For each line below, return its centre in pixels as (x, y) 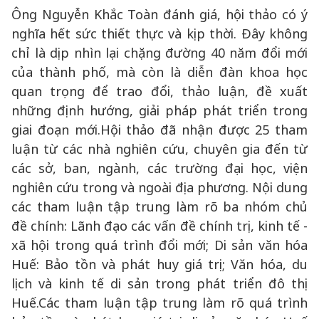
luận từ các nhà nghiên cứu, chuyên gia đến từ (159, 149)
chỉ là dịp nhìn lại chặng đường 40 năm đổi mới (159, 53)
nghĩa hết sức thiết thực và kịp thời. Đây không (159, 33)
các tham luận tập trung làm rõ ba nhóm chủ (159, 206)
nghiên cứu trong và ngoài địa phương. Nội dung (159, 187)
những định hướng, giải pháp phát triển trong (159, 110)
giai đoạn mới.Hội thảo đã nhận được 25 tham (159, 130)
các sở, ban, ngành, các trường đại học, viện (159, 168)
